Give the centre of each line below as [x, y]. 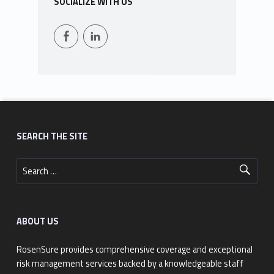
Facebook [97, 25]
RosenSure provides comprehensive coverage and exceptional [134, 250]
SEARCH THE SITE [52, 136]
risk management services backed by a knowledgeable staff [130, 264]
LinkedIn [122, 25]
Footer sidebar [38, 115]
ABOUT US [37, 221]
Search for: [23, 159]
